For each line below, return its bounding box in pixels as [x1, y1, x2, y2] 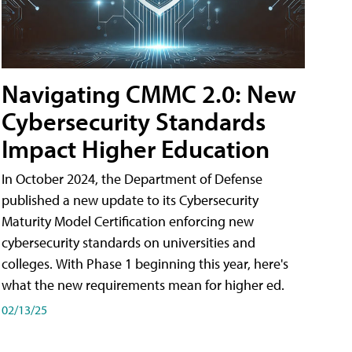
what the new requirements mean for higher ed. [2, 276, 291, 295]
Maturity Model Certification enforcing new [2, 212, 254, 231]
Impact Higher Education [2, 133, 269, 165]
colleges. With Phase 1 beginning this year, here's [2, 255, 288, 273]
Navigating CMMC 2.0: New [2, 78, 296, 110]
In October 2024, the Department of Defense [2, 170, 262, 189]
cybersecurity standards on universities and [2, 233, 255, 252]
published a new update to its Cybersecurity [2, 191, 258, 210]
